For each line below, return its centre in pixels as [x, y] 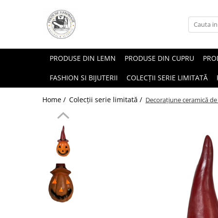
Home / [55, 100]
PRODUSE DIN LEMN [83, 58]
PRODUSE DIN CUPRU [159, 58]
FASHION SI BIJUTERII [84, 78]
